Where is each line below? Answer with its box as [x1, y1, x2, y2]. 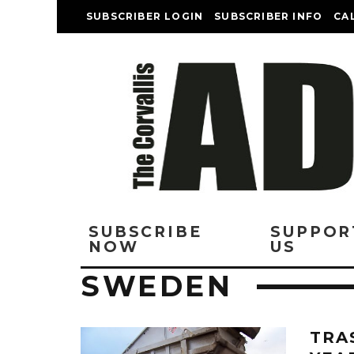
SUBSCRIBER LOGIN [86, 10, 204, 22]
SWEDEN [81, 269, 233, 303]
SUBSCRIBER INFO [214, 10, 323, 22]
